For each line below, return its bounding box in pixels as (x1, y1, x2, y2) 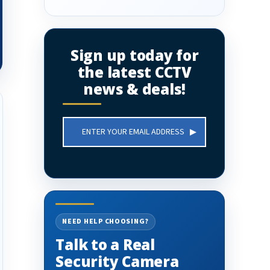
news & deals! (83, 79, 186, 99)
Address (63, 130, 94, 142)
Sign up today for (70, 45, 199, 65)
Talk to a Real (55, 234, 155, 254)
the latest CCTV (77, 62, 192, 82)
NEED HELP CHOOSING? (62, 216, 149, 227)
